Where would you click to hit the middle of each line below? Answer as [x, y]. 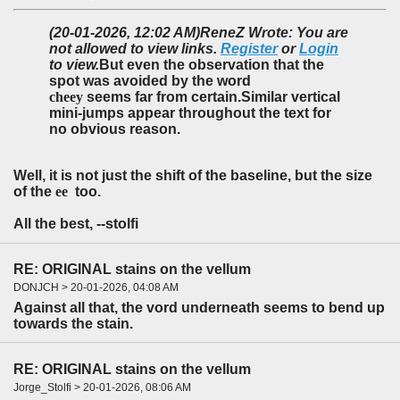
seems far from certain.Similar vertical [212, 97]
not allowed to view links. [135, 49]
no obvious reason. [115, 129]
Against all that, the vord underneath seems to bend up [199, 308]
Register [249, 49]
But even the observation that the [212, 65]
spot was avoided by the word [150, 81]
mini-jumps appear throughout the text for [190, 113]
